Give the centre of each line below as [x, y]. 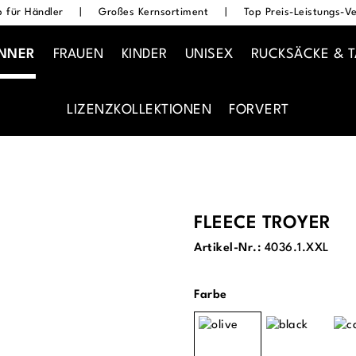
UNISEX [209, 55]
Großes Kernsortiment [153, 12]
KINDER [144, 55]
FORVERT [259, 110]
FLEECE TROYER [263, 223]
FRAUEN [78, 55]
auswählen [259, 294]
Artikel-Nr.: [229, 248]
